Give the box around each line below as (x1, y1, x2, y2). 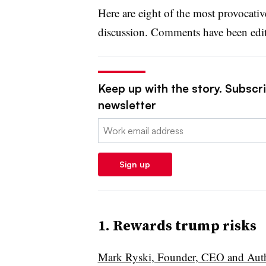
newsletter (97, 97, 156, 112)
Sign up (119, 159, 150, 169)
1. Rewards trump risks (97, 215, 256, 235)
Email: (97, 119, 122, 131)
